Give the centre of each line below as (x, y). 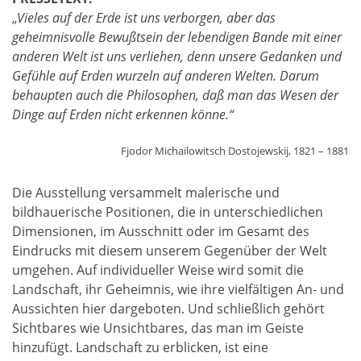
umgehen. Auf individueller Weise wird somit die (158, 270)
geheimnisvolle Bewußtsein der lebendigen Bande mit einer (177, 37)
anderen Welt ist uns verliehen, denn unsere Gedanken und (177, 57)
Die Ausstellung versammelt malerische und (146, 192)
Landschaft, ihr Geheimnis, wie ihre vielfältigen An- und (178, 289)
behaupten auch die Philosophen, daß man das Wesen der (175, 95)
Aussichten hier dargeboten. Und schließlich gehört (168, 308)
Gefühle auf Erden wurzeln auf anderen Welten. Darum (166, 76)
